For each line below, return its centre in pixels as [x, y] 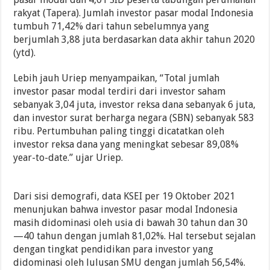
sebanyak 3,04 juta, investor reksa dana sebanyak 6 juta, [135, 104]
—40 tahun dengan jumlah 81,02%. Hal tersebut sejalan [135, 236]
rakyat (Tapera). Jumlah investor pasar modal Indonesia [133, 13]
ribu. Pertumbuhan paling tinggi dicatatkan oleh [119, 131]
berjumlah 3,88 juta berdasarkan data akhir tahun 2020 [134, 39]
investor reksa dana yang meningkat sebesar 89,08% [126, 144]
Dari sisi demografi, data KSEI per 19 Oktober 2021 [124, 196]
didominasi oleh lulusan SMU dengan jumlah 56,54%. [130, 262]
